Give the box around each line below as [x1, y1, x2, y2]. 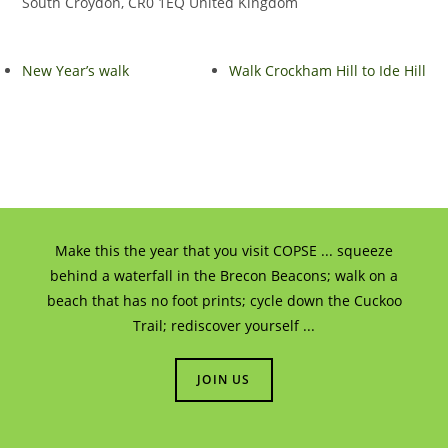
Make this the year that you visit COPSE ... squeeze [55, 241, 393, 260]
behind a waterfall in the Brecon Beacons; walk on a [50, 266, 398, 285]
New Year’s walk [22, 61, 130, 80]
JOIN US [197, 371, 251, 388]
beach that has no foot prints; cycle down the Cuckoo [46, 291, 402, 310]
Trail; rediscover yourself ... [133, 316, 315, 335]
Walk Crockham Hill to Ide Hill [228, 61, 426, 80]
